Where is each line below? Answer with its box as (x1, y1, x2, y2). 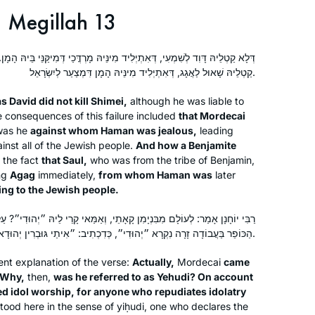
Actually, (132, 255, 174, 268)
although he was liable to (127, 94, 244, 107)
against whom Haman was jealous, (30, 124, 197, 136)
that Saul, (41, 153, 87, 166)
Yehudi (157, 270, 190, 283)
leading (197, 124, 233, 136)
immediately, (35, 168, 98, 181)
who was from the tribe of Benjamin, (87, 153, 255, 166)
